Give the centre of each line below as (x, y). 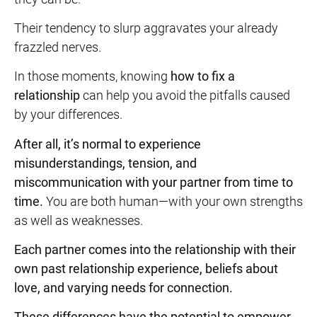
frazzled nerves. (58, 47)
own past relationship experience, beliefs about (146, 269)
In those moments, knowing (92, 76)
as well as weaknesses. (79, 220)
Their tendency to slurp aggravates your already (146, 28)
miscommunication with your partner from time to (154, 182)
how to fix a (203, 76)
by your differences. (68, 115)
